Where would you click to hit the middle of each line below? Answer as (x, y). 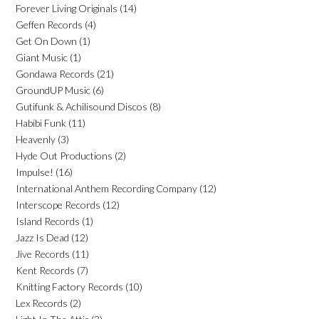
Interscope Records (58, 204)
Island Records (48, 221)
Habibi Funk (41, 122)
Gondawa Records (55, 73)
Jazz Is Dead (42, 237)
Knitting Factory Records (69, 286)
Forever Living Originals (67, 8)
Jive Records (43, 253)
